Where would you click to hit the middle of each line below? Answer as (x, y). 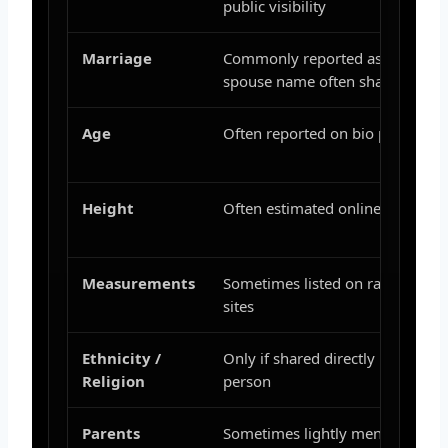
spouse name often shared (314, 80)
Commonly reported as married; (334, 57)
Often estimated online (302, 207)
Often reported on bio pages (321, 132)
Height (108, 207)
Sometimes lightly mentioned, (326, 432)
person (247, 380)
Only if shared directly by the (322, 357)
